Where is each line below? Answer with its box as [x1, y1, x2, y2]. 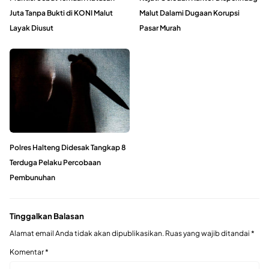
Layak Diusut [10, 23, 53, 33]
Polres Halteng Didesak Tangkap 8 [10, 143, 126, 153]
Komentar [10, 247, 45, 256]
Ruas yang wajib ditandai [165, 228, 251, 238]
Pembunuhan [10, 173, 55, 183]
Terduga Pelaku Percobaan [10, 158, 101, 168]
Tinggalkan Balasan [10, 211, 84, 222]
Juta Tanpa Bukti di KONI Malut [10, 8, 113, 18]
